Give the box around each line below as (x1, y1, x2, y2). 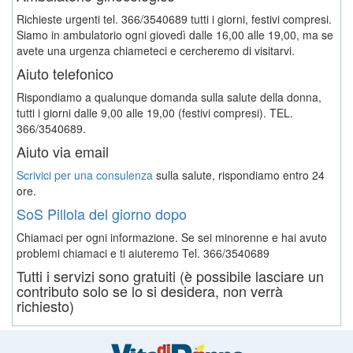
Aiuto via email (17, 140, 109, 162)
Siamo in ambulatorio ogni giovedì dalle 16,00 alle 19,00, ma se (17, 26, 333, 43)
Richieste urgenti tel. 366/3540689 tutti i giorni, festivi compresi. (17, 10, 332, 27)
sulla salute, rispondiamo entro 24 (153, 166, 325, 183)
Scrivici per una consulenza (17, 166, 153, 183)
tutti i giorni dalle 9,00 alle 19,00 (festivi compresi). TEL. (17, 104, 293, 121)
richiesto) (17, 295, 74, 316)
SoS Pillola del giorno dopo (17, 203, 187, 224)
